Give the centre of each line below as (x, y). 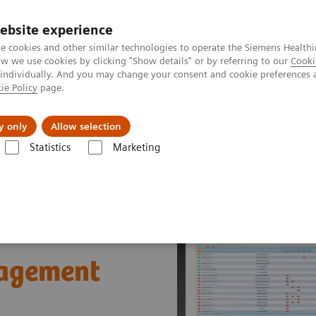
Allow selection (86, 126)
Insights (66, 116)
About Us (166, 116)
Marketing (136, 147)
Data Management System (153, 161)
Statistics (50, 147)
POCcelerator (60, 161)
